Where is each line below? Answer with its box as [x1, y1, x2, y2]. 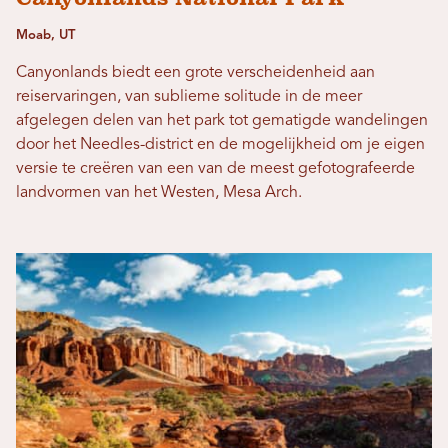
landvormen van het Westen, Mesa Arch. [16, 184, 302, 201]
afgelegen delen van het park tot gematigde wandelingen [16, 112, 428, 129]
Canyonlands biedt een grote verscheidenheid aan [16, 64, 375, 81]
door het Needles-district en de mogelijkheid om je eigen [16, 136, 425, 153]
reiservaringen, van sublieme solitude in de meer [16, 88, 362, 105]
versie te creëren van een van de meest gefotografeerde [16, 160, 415, 177]
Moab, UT [16, 28, 75, 42]
